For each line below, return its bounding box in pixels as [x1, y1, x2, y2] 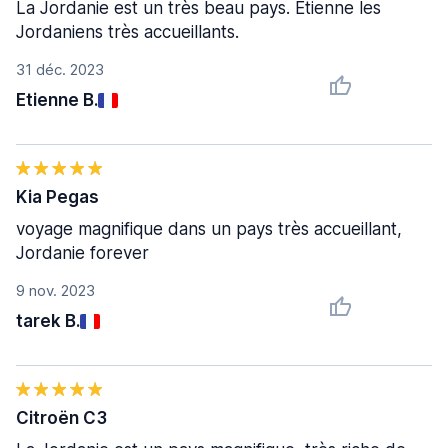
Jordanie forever [16, 243, 149, 263]
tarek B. [16, 311, 80, 331]
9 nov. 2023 [16, 281, 95, 300]
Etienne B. [16, 90, 98, 110]
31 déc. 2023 [16, 60, 104, 79]
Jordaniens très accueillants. [16, 22, 239, 42]
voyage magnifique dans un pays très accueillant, [16, 219, 402, 239]
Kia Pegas [16, 187, 99, 207]
